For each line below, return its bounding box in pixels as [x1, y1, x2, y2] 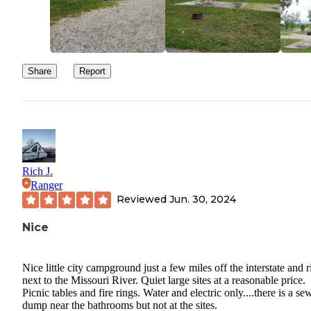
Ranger [31, 178, 62, 191]
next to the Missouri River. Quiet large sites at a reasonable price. [22, 274, 305, 287]
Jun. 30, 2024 [169, 193, 236, 206]
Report [79, 65, 106, 76]
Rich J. [22, 165, 53, 177]
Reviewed [117, 193, 169, 206]
